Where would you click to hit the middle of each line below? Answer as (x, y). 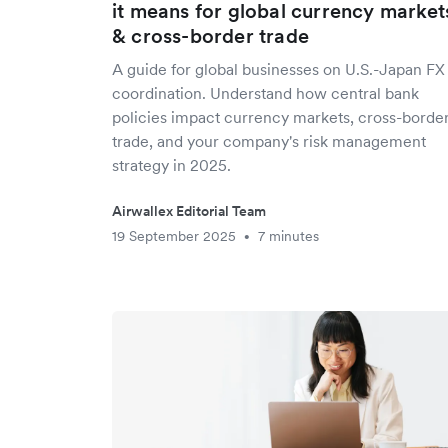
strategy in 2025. (171, 165)
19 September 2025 (174, 236)
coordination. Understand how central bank (265, 93)
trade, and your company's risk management (269, 141)
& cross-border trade (210, 36)
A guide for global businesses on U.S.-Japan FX (278, 69)
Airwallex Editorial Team (189, 211)
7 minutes (288, 236)
